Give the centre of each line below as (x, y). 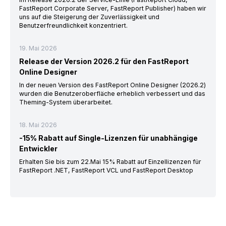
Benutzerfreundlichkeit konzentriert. (73, 25)
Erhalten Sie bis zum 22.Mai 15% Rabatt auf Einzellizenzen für (110, 161)
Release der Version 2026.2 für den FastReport (104, 61)
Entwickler (38, 148)
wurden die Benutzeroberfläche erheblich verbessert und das (112, 93)
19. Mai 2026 (38, 48)
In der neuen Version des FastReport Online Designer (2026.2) (112, 85)
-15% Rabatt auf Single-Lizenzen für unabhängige (108, 138)
